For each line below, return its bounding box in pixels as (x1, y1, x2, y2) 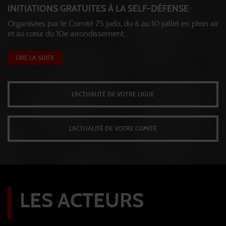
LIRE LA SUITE (16, 55, 54, 62)
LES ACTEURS (20, 191, 144, 211)
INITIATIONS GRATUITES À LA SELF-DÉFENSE (8, 5, 189, 14)
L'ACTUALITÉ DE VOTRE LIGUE (72, 91, 154, 98)
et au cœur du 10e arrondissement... (8, 30, 128, 38)
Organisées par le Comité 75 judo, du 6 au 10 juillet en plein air (8, 20, 218, 28)
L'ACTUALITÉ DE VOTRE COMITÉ (69, 126, 157, 132)
